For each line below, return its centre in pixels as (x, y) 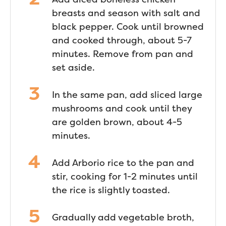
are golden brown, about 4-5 (117, 122)
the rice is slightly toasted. (111, 190)
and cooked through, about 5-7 (122, 40)
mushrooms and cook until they (122, 108)
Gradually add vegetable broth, (123, 217)
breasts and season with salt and (126, 13)
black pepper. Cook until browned (128, 26)
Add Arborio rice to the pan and (123, 163)
